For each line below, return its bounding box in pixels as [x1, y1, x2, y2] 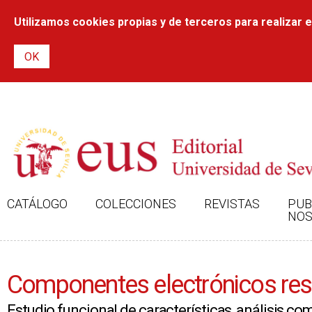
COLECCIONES [95, 196, 176, 211]
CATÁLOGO [7, 196, 68, 211]
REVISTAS [204, 196, 260, 211]
